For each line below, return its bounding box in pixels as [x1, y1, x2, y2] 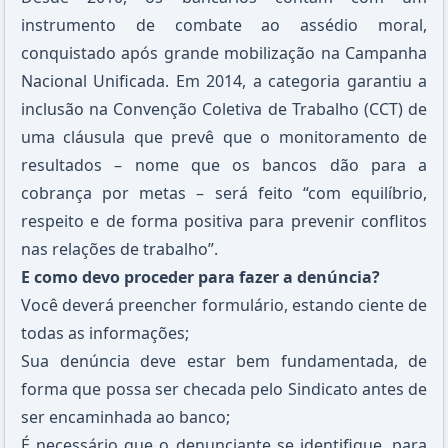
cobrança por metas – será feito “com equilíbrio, [21, 182, 427, 204]
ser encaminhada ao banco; [21, 406, 230, 428]
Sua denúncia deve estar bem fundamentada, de [21, 350, 427, 372]
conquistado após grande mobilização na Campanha [21, 42, 427, 64]
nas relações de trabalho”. [21, 238, 218, 260]
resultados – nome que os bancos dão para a [21, 154, 427, 176]
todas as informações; [21, 322, 189, 344]
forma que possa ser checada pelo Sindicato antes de [21, 378, 427, 400]
